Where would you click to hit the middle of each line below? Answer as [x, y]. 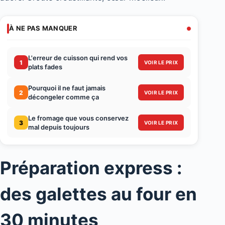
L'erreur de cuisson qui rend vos [78, 58]
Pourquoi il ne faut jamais [67, 88]
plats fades [45, 67]
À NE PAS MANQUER [43, 28]
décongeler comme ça [64, 97]
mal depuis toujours [59, 127]
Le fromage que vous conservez [78, 118]
